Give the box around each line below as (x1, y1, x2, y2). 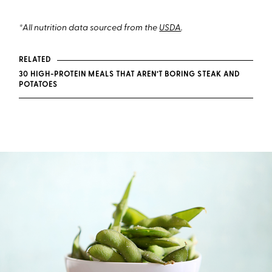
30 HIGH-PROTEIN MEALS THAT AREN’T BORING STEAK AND (19, 71, 240, 79)
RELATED (19, 56, 51, 64)
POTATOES (19, 81, 58, 89)
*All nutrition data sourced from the (19, 24, 160, 33)
